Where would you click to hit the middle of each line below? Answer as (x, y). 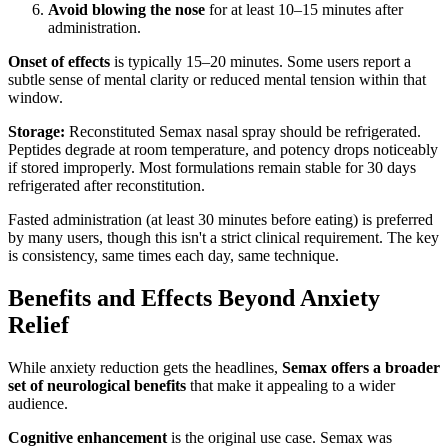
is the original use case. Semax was (279, 437)
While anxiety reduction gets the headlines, (145, 367)
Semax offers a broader (361, 367)
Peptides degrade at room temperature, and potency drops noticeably (223, 149)
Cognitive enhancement (87, 437)
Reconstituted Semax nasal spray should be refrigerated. (243, 131)
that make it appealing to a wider (290, 385)
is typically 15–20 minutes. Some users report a (260, 61)
